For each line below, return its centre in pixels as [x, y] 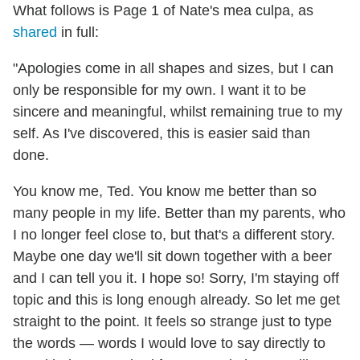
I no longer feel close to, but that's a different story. [174, 235]
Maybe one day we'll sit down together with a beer [172, 257]
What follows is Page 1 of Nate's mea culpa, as [163, 11]
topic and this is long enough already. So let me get [176, 300]
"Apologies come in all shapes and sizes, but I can [173, 69]
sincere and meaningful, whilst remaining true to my [178, 112]
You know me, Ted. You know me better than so [165, 192]
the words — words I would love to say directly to [169, 344]
